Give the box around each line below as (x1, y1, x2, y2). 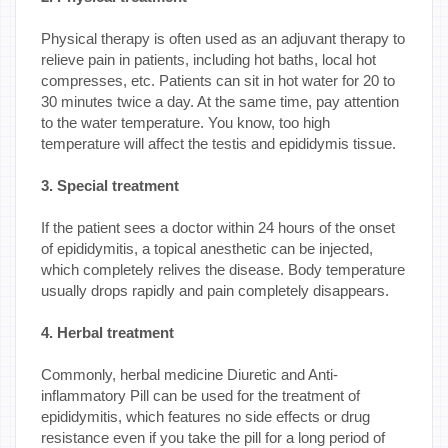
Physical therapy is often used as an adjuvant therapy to (41, 29, 405, 47)
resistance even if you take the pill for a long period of (41, 428, 385, 446)
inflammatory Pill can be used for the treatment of (41, 386, 360, 404)
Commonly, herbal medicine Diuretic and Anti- (41, 365, 338, 383)
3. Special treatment (41, 176, 179, 194)
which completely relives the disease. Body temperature (41, 260, 405, 278)
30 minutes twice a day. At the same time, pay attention (41, 92, 399, 110)
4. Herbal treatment (41, 323, 174, 341)
